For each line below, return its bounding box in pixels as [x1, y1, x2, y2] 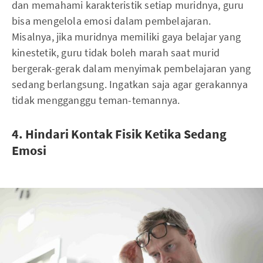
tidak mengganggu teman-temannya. [12, 93, 180, 107]
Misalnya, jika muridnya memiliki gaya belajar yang [12, 29, 241, 43]
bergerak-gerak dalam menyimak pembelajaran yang [12, 61, 251, 75]
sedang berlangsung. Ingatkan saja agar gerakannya [12, 77, 248, 91]
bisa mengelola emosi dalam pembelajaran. [12, 14, 211, 28]
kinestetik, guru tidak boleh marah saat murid [12, 45, 220, 59]
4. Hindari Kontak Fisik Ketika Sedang [12, 125, 227, 142]
